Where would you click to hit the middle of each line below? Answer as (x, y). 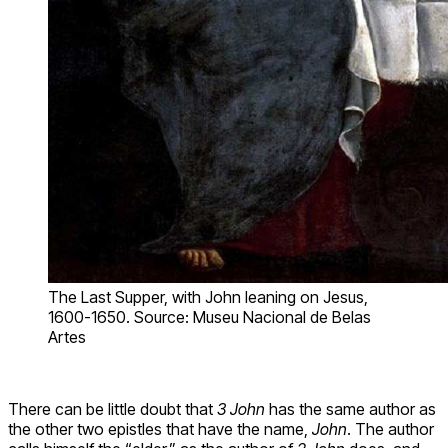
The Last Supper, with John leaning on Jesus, (208, 296)
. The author (390, 428)
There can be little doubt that (112, 408)
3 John (241, 408)
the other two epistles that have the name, (160, 428)
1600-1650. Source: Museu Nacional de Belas (209, 316)
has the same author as (350, 408)
